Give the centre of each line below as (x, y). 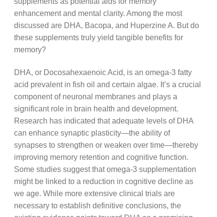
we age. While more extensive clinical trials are (94, 193)
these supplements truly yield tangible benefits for (98, 38)
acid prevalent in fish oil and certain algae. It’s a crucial (107, 84)
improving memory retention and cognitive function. (101, 157)
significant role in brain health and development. (96, 108)
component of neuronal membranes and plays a (95, 96)
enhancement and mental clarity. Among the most (98, 13)
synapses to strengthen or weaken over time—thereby (106, 145)
